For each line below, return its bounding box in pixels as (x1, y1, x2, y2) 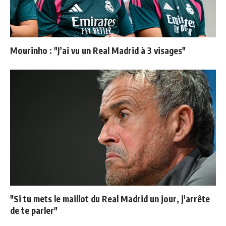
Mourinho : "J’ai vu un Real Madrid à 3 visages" (10, 45, 186, 56)
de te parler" (10, 204, 58, 216)
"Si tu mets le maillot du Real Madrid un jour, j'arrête (10, 193, 210, 204)
